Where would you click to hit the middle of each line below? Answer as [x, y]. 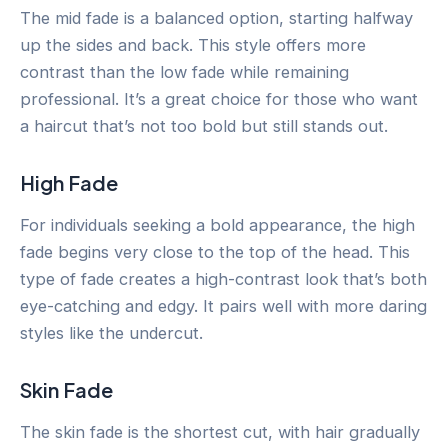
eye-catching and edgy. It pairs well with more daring [223, 305]
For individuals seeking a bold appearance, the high [217, 224]
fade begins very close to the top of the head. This [215, 251]
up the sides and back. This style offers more [193, 44]
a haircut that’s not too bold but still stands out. [204, 125]
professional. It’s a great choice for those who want [219, 98]
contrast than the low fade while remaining [184, 71]
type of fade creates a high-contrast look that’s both [223, 278]
